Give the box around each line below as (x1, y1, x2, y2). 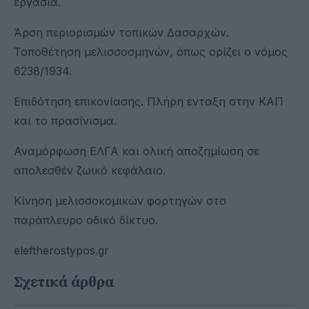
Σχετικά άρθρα (14, 272, 114, 292)
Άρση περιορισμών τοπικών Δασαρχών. (14, 25, 229, 39)
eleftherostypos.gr (14, 243, 109, 257)
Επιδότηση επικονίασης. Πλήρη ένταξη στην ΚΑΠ (14, 94, 283, 108)
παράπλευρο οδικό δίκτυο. (14, 212, 158, 227)
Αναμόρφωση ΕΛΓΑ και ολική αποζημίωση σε (14, 143, 259, 158)
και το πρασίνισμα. (14, 113, 117, 128)
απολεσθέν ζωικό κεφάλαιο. (14, 163, 166, 177)
